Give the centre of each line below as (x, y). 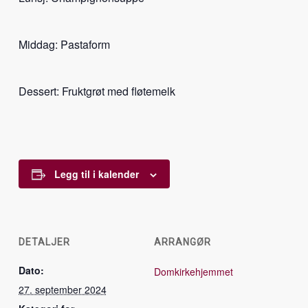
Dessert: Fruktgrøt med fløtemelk (97, 91)
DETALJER (44, 242)
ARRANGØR (183, 242)
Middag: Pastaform (64, 44)
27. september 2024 (62, 289)
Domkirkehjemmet (194, 272)
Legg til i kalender (96, 174)
